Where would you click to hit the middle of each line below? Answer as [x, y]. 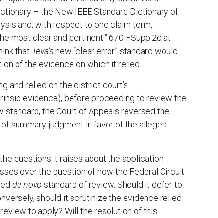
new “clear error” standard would [116, 51]
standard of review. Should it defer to [112, 185]
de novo [27, 185]
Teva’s [43, 51]
